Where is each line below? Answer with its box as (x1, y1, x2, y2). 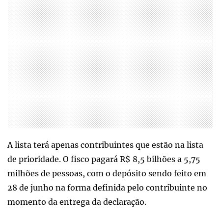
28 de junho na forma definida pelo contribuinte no (7, 183, 207, 193)
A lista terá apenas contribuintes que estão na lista (7, 140, 203, 150)
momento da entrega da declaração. (7, 197, 146, 207)
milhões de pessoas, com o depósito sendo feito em (7, 168, 206, 179)
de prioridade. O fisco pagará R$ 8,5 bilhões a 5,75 (7, 154, 200, 165)
